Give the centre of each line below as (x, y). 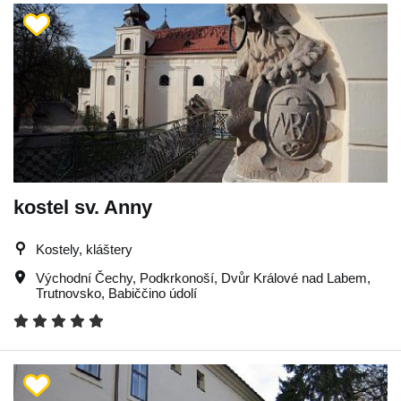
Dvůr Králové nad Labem (294, 277)
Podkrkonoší (177, 277)
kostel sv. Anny (83, 207)
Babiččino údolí (153, 293)
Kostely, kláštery (84, 249)
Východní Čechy (84, 277)
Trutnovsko (68, 293)
